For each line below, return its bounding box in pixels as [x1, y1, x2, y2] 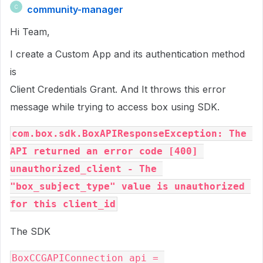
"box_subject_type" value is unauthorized [10, 181, 245, 192]
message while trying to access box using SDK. [10, 101, 220, 113]
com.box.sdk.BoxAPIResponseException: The [12, 128, 247, 139]
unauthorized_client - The [10, 163, 157, 174]
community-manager [27, 4, 123, 15]
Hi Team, [10, 26, 50, 38]
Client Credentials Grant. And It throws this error [10, 83, 226, 95]
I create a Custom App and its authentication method [10, 48, 245, 60]
